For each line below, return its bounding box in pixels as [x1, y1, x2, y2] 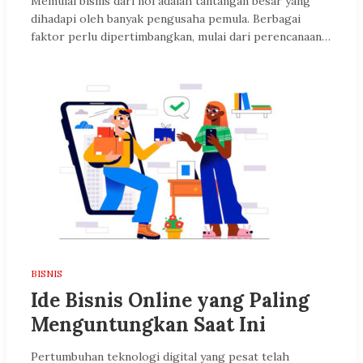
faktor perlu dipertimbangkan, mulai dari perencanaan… [31, 28, 331, 44]
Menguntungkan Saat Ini [31, 311, 266, 337]
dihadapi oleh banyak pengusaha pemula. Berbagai [31, 11, 301, 26]
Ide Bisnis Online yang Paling [31, 287, 310, 313]
